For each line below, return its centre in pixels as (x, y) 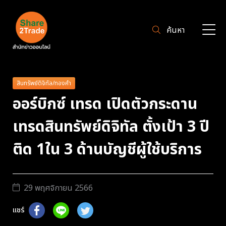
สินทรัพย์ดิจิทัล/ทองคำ (44, 83)
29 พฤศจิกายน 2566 (58, 188)
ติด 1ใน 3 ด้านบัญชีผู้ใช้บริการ (107, 150)
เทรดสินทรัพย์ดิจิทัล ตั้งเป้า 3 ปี (111, 127)
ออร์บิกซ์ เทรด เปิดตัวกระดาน (105, 104)
